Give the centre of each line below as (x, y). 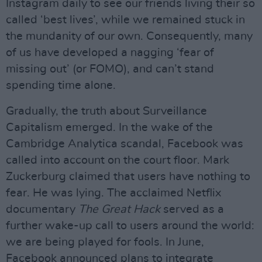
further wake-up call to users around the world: (130, 226)
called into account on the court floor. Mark (118, 160)
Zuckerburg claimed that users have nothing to (128, 177)
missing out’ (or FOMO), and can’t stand (110, 69)
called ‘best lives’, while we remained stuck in (125, 20)
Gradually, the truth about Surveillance (106, 111)
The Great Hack (119, 209)
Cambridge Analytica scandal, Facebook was (125, 144)
